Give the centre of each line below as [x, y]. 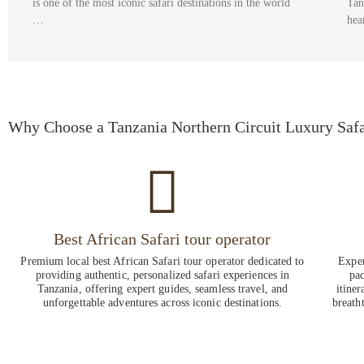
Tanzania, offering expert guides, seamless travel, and [162, 289]
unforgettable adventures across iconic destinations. [162, 303]
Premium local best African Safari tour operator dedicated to [162, 262]
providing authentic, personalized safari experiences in [162, 275]
